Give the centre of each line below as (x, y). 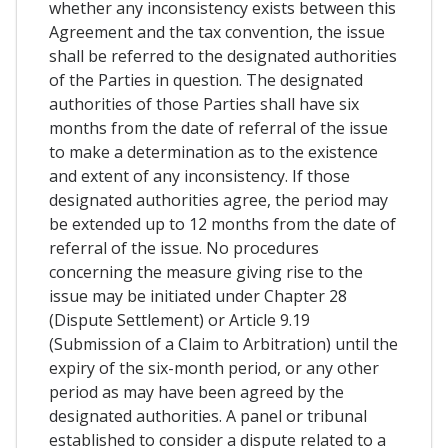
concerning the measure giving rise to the (206, 271)
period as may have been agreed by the (196, 391)
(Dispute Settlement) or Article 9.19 (179, 319)
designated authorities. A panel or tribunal (208, 415)
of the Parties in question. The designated (206, 79)
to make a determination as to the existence (213, 151)
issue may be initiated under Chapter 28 (198, 295)
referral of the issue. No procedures (184, 247)
